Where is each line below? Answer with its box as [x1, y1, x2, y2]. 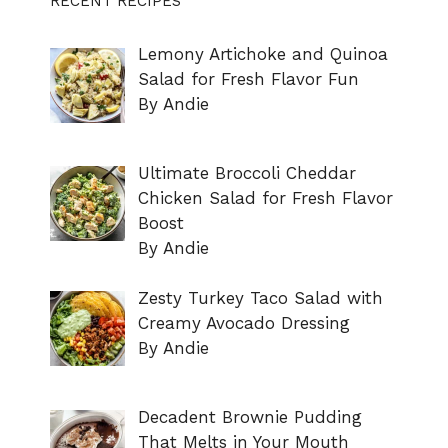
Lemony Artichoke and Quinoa [137, 44, 388, 65]
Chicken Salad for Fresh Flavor [137, 187, 393, 208]
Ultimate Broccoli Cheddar [137, 162, 356, 183]
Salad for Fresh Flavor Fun [137, 69, 359, 90]
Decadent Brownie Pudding [137, 406, 362, 427]
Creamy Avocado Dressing [137, 313, 350, 334]
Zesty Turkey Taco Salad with [137, 288, 383, 309]
